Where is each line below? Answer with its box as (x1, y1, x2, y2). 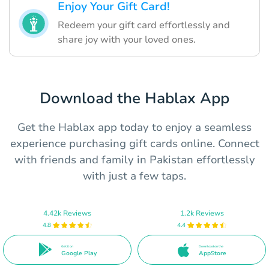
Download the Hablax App (40, 88, 229, 109)
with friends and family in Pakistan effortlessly (14, 152, 255, 167)
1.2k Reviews (180, 208, 224, 218)
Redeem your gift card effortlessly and (58, 18, 230, 32)
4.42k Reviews (43, 208, 91, 218)
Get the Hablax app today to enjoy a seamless (17, 119, 252, 134)
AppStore (198, 249, 226, 258)
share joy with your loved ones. (58, 32, 196, 46)
